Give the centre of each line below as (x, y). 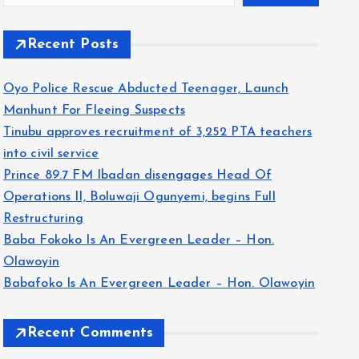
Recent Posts (73, 44)
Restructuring (43, 219)
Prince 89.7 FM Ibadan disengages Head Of (137, 175)
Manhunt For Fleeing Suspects (94, 111)
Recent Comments (90, 333)
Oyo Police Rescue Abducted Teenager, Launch (146, 89)
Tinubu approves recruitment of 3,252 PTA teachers (157, 132)
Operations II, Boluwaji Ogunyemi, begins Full (139, 197)
